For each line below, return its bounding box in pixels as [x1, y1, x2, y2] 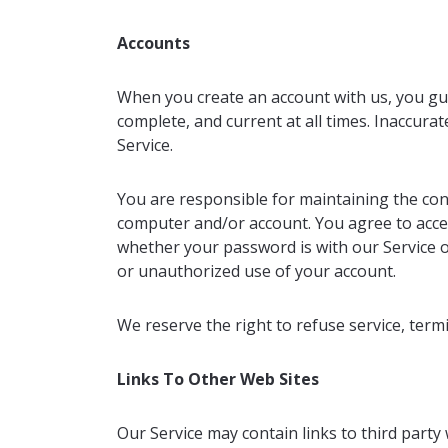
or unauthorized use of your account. [117, 260, 396, 282]
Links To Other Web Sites [117, 368, 319, 390]
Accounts [117, 32, 190, 54]
